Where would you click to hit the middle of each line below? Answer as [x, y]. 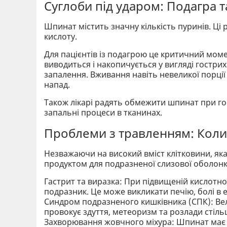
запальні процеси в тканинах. [103, 112]
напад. [57, 84]
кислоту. [61, 36]
